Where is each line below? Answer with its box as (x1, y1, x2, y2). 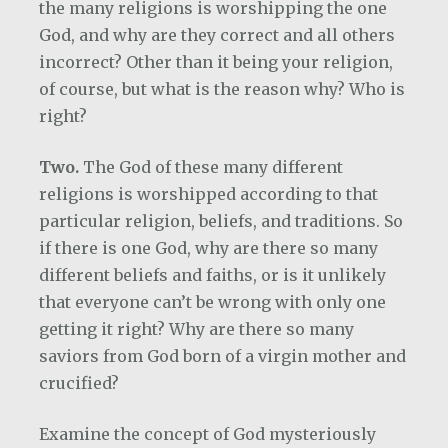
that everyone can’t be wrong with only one (39, 292, 386, 312)
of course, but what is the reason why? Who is (39, 79, 405, 99)
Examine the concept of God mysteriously (39, 424, 376, 444)
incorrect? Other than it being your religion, (39, 52, 393, 72)
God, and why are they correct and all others (39, 25, 395, 45)
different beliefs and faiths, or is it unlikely (39, 265, 386, 285)
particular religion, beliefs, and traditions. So (39, 211, 403, 231)
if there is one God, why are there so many (39, 238, 378, 258)
